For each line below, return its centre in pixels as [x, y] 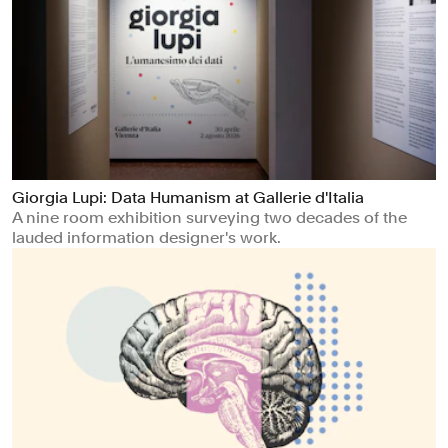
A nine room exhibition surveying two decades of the [209, 218]
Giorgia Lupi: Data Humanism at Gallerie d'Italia [188, 198]
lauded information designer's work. [146, 238]
